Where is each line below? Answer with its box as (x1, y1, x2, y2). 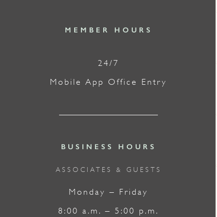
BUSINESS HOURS (61, 142, 156, 151)
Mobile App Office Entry (50, 77, 167, 87)
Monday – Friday (69, 187, 148, 197)
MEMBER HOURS (64, 26, 153, 34)
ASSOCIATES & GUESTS (55, 166, 162, 173)
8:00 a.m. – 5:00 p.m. (58, 206, 159, 216)
